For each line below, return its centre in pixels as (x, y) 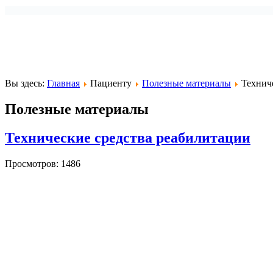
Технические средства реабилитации (128, 137)
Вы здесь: (26, 83)
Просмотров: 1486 (43, 163)
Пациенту (111, 83)
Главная (63, 83)
